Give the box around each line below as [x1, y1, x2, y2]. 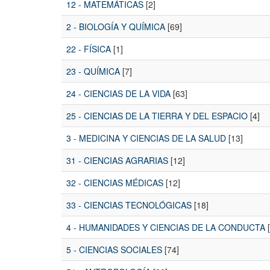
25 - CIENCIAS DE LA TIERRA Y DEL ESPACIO [66, 110, 248, 122]
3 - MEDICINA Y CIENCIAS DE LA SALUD [66, 132, 226, 145]
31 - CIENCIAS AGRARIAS [66, 154, 168, 167]
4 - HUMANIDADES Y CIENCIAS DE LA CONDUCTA [66, 221, 265, 234]
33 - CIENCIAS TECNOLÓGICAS [66, 199, 192, 212]
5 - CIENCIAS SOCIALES [66, 243, 162, 256]
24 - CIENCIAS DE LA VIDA [66, 87, 171, 100]
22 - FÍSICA [66, 43, 111, 55]
